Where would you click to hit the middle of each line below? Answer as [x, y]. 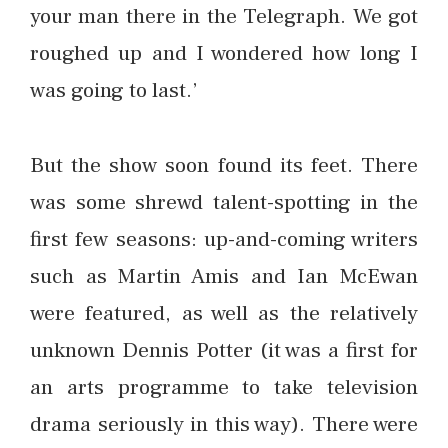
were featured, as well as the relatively [224, 312]
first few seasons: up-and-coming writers [224, 238]
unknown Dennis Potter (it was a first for [224, 349]
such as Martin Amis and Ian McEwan [224, 275]
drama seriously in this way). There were [224, 423]
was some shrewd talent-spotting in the [224, 201]
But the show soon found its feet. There [224, 164]
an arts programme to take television [224, 386]
